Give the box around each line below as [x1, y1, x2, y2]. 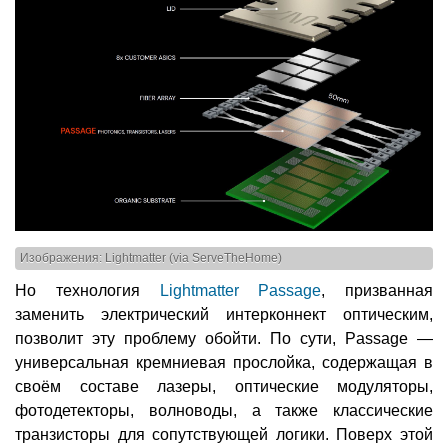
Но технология [15, 282, 160, 300]
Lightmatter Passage [159, 282, 322, 300]
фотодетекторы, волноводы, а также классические [15, 402, 433, 420]
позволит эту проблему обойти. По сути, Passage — [15, 330, 433, 348]
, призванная [321, 282, 433, 300]
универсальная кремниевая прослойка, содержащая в [15, 354, 433, 372]
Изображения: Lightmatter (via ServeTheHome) [20, 252, 282, 265]
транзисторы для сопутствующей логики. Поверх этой [15, 426, 433, 444]
